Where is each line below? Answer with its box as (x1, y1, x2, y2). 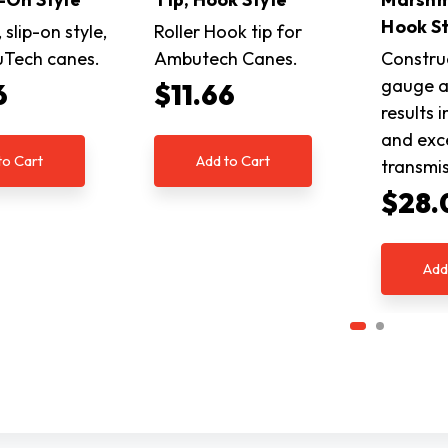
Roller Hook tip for (154, 20, 303, 44)
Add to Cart (196, 151, 271, 171)
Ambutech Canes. (154, 47, 299, 71)
